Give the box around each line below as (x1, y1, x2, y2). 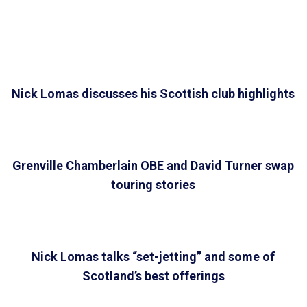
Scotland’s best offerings (82, 269, 225, 284)
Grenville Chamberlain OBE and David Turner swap (12, 158, 295, 173)
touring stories (111, 177, 196, 193)
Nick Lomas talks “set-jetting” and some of (32, 249, 275, 265)
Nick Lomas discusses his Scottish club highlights (12, 86, 295, 101)
